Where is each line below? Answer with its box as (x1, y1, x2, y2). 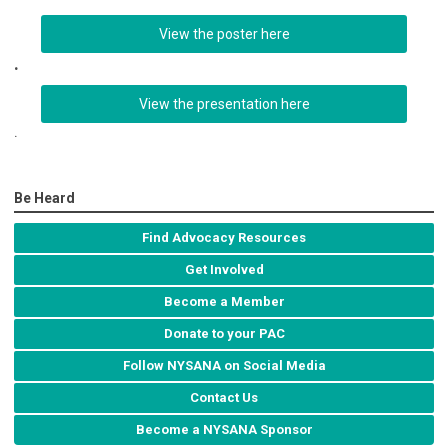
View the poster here (158, 26, 290, 43)
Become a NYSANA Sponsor (135, 422, 313, 438)
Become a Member (163, 294, 285, 310)
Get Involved (184, 262, 264, 278)
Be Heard (14, 190, 75, 207)
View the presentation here (138, 96, 310, 113)
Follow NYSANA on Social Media (122, 358, 326, 374)
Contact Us (190, 390, 258, 406)
